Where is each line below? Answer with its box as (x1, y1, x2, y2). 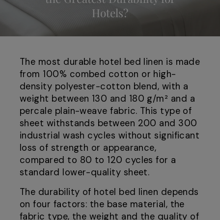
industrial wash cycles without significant (20, 130, 200, 142)
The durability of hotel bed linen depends (20, 186, 199, 198)
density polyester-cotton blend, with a (20, 81, 189, 93)
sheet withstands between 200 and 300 (20, 117, 197, 130)
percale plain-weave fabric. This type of (20, 105, 192, 117)
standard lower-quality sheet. (20, 166, 150, 179)
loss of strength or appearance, (20, 142, 157, 154)
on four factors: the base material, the (20, 198, 185, 211)
